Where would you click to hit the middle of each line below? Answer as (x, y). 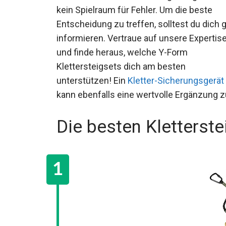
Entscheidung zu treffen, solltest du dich (138, 24)
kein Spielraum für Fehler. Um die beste (134, 10)
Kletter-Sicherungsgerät (176, 81)
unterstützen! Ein (92, 81)
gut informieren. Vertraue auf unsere (129, 38)
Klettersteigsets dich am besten (121, 67)
